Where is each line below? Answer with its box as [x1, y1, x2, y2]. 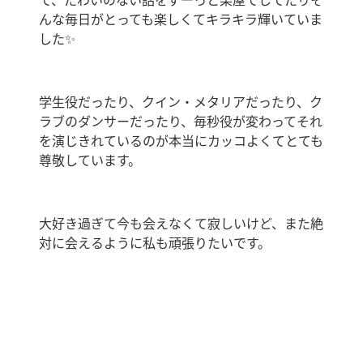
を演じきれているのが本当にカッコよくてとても [39, 132, 323, 151]
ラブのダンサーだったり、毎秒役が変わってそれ [39, 113, 322, 131]
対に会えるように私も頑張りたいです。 [39, 234, 271, 253]
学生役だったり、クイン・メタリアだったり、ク [39, 93, 322, 112]
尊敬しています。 [39, 152, 141, 170]
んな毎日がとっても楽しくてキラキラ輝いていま [39, 11, 322, 29]
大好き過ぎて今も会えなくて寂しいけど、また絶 [39, 215, 323, 233]
